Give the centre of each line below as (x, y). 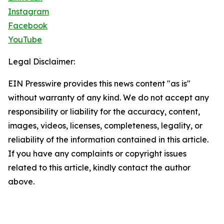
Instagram (28, 12)
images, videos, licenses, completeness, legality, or (105, 126)
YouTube (25, 40)
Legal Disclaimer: (41, 62)
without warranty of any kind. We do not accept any (108, 98)
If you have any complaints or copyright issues (97, 154)
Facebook (28, 26)
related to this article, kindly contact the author (99, 168)
